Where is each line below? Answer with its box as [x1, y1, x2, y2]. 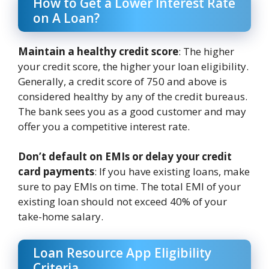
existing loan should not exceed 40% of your [18, 195, 227, 209]
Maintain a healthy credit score [18, 44, 178, 58]
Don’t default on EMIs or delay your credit [18, 150, 232, 164]
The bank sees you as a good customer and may [18, 104, 246, 118]
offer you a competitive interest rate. [18, 119, 190, 133]
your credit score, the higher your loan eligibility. [18, 59, 249, 73]
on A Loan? [33, 9, 100, 26]
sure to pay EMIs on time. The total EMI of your [18, 180, 241, 194]
